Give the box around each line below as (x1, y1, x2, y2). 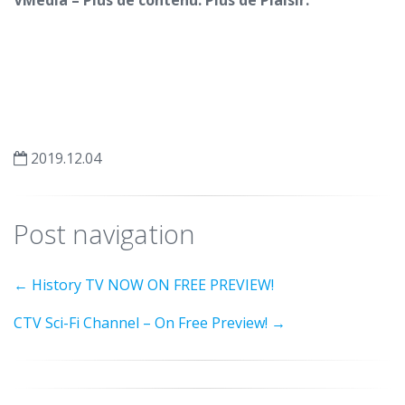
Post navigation (14, 215, 195, 251)
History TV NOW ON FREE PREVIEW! (28, 274, 274, 295)
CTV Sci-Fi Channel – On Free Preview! (14, 312, 271, 333)
